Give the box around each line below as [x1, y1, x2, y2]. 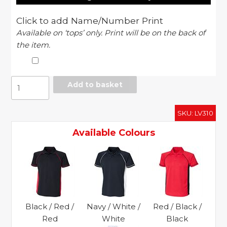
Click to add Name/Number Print [16, 15, 164, 26]
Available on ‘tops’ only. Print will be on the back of [16, 28, 206, 37]
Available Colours [72, 127, 155, 138]
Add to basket [67, 80, 123, 90]
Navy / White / [87, 201, 140, 211]
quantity [11, 113, 46, 123]
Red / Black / [153, 201, 202, 211]
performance [11, 89, 66, 98]
